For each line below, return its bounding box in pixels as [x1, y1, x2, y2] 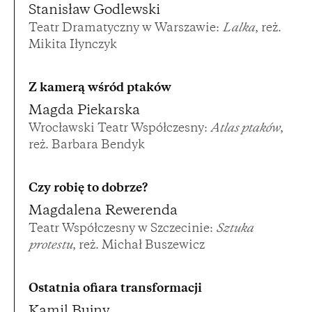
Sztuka [216, 224, 253, 235]
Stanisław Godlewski [29, 4, 160, 18]
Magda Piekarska [29, 104, 140, 118]
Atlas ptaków [210, 123, 280, 135]
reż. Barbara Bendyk [29, 140, 145, 152]
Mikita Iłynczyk [29, 40, 117, 52]
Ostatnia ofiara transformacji [29, 283, 202, 295]
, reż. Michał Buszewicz [72, 240, 205, 252]
